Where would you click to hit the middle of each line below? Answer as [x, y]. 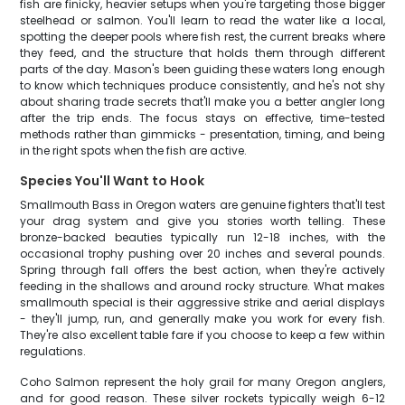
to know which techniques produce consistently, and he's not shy [202, 85]
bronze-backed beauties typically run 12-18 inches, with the [202, 237]
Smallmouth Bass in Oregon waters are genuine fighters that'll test [202, 205]
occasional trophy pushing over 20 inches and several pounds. [202, 254]
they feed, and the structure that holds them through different [202, 53]
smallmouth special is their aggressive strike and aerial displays [202, 302]
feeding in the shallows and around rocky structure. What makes [202, 286]
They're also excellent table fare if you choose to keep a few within [202, 335]
